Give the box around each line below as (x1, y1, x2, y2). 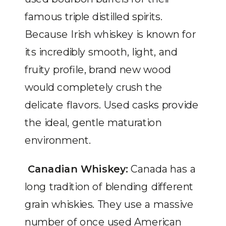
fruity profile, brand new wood (25, 63, 171, 76)
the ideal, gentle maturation (25, 116, 162, 129)
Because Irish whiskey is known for (25, 27, 196, 40)
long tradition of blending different (25, 180, 194, 193)
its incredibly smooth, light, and (25, 45, 178, 58)
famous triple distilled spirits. (25, 10, 162, 23)
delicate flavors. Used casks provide (25, 98, 199, 111)
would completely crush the (25, 80, 162, 93)
